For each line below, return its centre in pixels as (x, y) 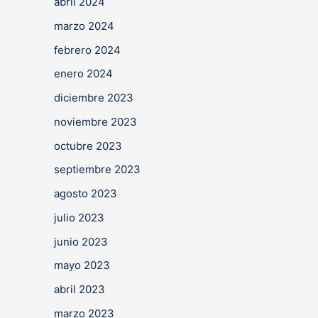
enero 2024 (83, 74)
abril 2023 (79, 289)
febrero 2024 (87, 50)
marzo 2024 (84, 26)
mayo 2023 (82, 265)
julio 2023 (79, 217)
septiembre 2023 (97, 170)
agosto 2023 (86, 193)
